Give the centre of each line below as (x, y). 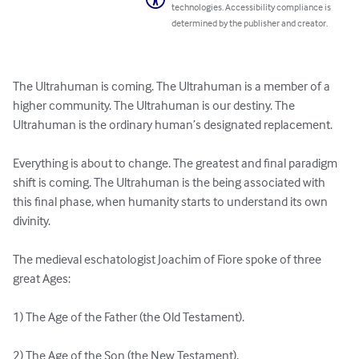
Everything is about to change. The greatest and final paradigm (176, 163)
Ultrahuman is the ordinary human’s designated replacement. (173, 125)
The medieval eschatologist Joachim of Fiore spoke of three (168, 259)
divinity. (32, 221)
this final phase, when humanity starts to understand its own (171, 202)
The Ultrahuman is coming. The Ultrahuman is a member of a (173, 86)
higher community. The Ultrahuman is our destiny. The (155, 105)
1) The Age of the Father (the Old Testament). (129, 317)
